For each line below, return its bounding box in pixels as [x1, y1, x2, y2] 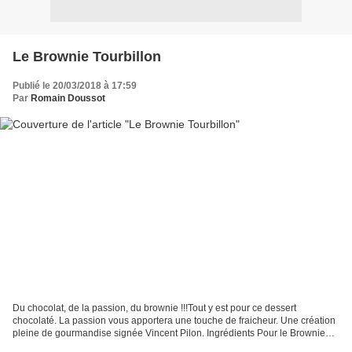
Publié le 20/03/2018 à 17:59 [13, 79, 137, 91]
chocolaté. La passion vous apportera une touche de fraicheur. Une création [13, 315, 335, 327]
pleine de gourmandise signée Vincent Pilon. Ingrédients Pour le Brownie [13, 328, 325, 339]
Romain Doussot [31, 92, 105, 104]
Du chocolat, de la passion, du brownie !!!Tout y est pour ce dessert [13, 302, 296, 314]
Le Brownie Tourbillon [13, 48, 161, 64]
